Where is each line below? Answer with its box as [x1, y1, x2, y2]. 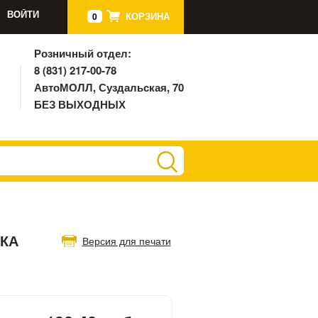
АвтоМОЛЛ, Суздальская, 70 [33, 79, 184, 95]
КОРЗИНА [125, 9, 170, 23]
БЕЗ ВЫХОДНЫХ [33, 97, 126, 112]
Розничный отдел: [33, 45, 131, 61]
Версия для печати [82, 233, 171, 248]
